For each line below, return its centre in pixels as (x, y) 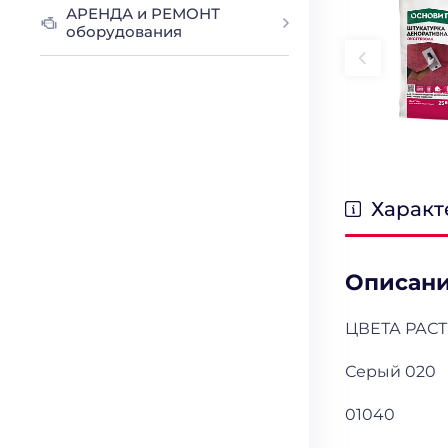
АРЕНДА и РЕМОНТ (143, 13)
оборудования (124, 31)
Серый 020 (391, 371)
